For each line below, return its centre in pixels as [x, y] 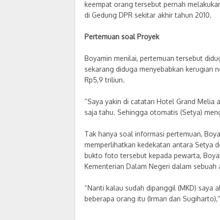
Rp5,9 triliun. [105, 80]
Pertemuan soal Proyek [122, 36]
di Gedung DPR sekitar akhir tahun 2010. [148, 15]
